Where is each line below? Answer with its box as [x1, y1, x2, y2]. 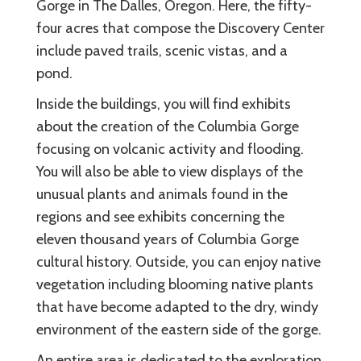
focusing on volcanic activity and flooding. [36, 139, 304, 158]
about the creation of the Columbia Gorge [36, 117, 299, 135]
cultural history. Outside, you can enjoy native [36, 252, 321, 271]
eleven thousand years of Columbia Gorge [36, 230, 299, 248]
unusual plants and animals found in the [36, 185, 288, 203]
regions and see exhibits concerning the [36, 207, 284, 226]
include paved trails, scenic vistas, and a [36, 41, 288, 60]
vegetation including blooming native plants [36, 275, 313, 293]
